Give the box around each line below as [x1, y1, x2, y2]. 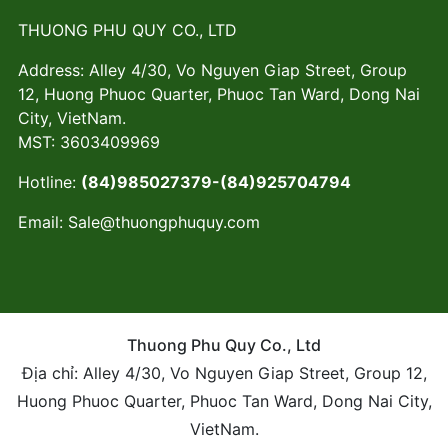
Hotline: [18, 171, 81, 192]
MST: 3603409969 [18, 131, 160, 152]
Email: [18, 211, 68, 232]
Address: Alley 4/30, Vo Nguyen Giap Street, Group [18, 59, 407, 80]
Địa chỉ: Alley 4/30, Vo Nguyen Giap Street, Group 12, [21, 362, 427, 383]
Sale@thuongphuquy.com [68, 211, 260, 232]
